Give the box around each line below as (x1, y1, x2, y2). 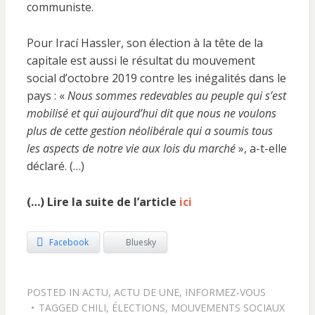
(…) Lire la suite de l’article (26, 194, 179, 210)
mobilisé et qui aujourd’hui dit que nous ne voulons (26, 105, 276, 121)
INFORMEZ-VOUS (184, 285, 266, 299)
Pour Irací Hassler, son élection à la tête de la (26, 35, 263, 51)
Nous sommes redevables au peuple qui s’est (67, 88, 286, 103)
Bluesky (125, 236, 156, 248)
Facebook (49, 236, 89, 248)
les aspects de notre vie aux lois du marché (26, 141, 238, 156)
